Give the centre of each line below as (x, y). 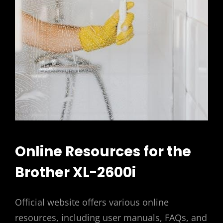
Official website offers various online (92, 202)
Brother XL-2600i (75, 173)
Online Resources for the (103, 152)
